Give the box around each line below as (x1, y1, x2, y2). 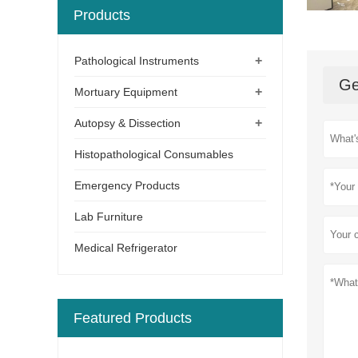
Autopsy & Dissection (74, 116, 181, 129)
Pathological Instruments (74, 54, 199, 67)
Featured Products (74, 309, 192, 326)
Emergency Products (74, 178, 180, 192)
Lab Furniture (74, 209, 143, 223)
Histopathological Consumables (74, 147, 233, 161)
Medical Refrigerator (74, 241, 177, 254)
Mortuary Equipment (74, 85, 177, 98)
